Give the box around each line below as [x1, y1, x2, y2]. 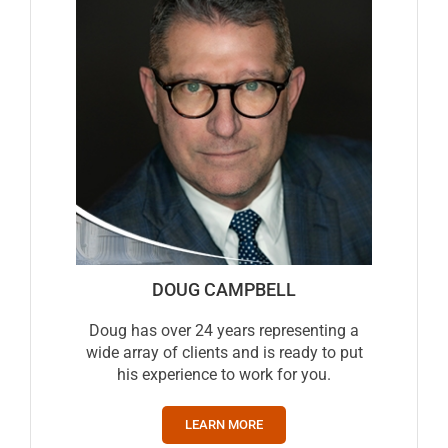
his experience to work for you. [117, 365, 331, 385]
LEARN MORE [185, 417, 263, 433]
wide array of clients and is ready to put [85, 343, 363, 363]
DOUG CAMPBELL [152, 279, 296, 301]
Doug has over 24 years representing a [89, 321, 359, 341]
